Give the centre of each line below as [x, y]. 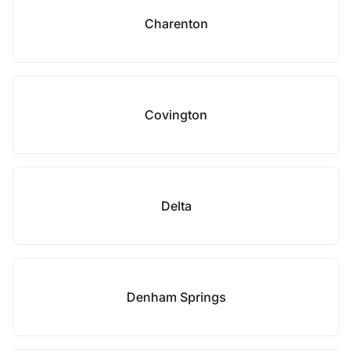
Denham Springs [176, 297]
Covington [176, 115]
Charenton [176, 24]
